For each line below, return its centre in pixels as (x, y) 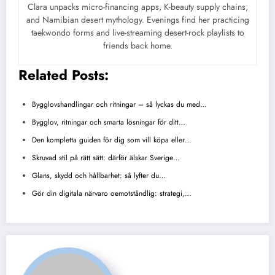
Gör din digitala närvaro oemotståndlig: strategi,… (112, 194)
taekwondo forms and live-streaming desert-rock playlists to (137, 32)
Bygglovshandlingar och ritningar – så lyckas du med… (119, 105)
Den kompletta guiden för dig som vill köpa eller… (112, 140)
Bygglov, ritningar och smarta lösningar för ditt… (109, 122)
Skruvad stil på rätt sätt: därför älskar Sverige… (106, 158)
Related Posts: (64, 75)
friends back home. (137, 45)
